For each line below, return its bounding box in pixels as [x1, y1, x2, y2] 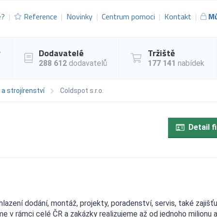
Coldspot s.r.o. [60, 86, 104, 94]
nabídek [176, 58, 204, 68]
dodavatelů [67, 58, 107, 68]
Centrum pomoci [102, 11, 155, 23]
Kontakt [164, 11, 191, 23]
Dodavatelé [39, 46, 84, 60]
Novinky [66, 11, 93, 23]
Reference [24, 11, 57, 23]
